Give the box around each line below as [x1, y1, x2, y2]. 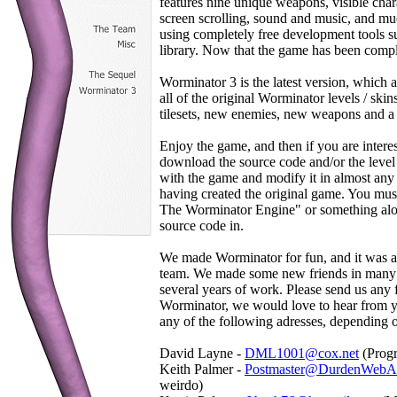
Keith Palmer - [160, 362, 245, 377]
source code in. [160, 218, 244, 233]
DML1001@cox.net [245, 346, 359, 361]
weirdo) [160, 378, 203, 393]
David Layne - [160, 346, 245, 361]
